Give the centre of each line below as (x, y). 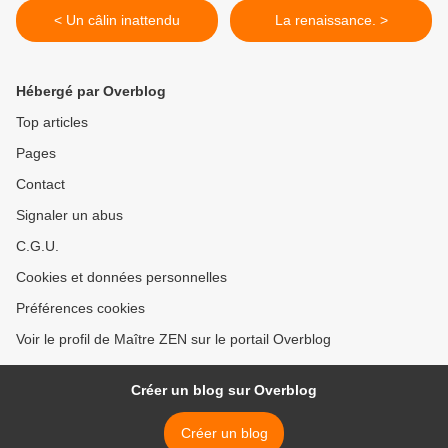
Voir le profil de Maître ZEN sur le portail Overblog (173, 339)
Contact (40, 184)
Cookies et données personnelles (121, 277)
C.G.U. (37, 246)
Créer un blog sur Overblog (224, 390)
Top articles (52, 122)
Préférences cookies (80, 308)
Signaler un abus (69, 215)
